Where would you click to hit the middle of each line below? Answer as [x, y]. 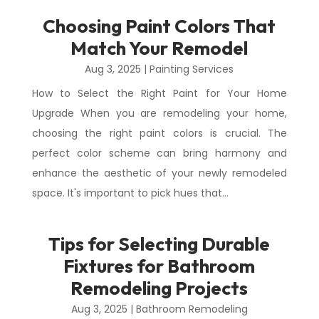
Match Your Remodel [159, 48]
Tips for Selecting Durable [159, 244]
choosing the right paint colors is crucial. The [159, 133]
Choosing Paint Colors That [159, 26]
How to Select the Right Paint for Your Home [159, 93]
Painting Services [192, 69]
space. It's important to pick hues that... [130, 193]
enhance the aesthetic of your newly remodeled [159, 173]
